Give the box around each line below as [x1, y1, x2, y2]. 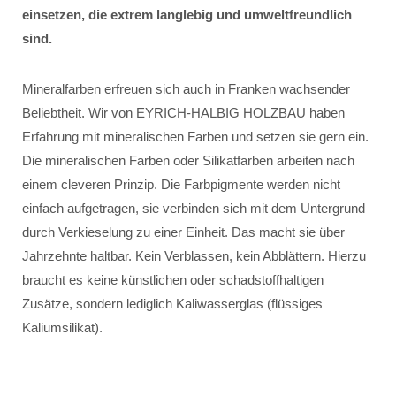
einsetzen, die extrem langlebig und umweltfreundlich [22, 7, 352, 22]
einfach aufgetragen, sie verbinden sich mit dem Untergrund [22, 201, 365, 216]
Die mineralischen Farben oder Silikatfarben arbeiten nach [22, 153, 354, 168]
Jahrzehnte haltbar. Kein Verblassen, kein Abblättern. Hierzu [22, 248, 366, 263]
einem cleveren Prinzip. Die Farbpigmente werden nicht [22, 177, 340, 192]
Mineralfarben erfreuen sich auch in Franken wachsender [22, 81, 350, 96]
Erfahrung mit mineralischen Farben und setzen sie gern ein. [22, 129, 369, 144]
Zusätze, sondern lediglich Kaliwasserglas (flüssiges [22, 296, 323, 311]
